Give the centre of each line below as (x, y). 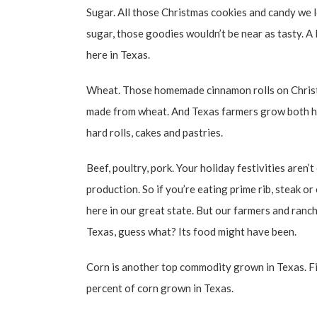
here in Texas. (118, 54)
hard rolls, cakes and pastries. (155, 132)
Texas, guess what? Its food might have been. (191, 231)
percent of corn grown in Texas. (160, 288)
